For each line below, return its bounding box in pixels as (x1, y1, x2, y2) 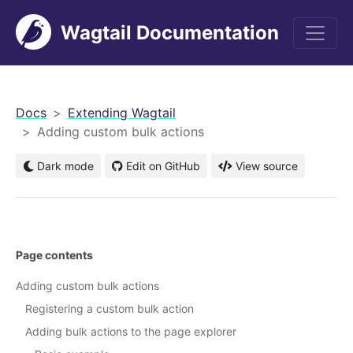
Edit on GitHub (126, 159, 200, 173)
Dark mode (34, 159, 94, 173)
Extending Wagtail (68, 105, 176, 121)
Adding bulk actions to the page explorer (25, 325, 236, 339)
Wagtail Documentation (61, 20, 279, 44)
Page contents (16, 248, 93, 262)
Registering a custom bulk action (25, 302, 194, 316)
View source (236, 159, 298, 173)
